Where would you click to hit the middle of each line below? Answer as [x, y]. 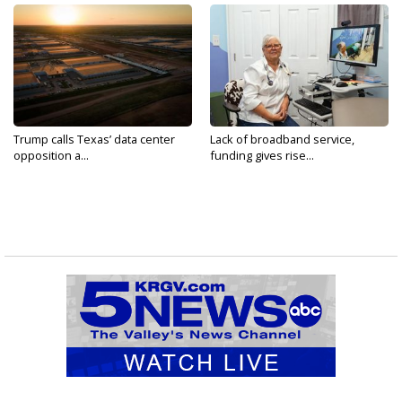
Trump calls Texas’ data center [94, 139]
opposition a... [51, 155]
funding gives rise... [262, 155]
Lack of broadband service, [282, 139]
